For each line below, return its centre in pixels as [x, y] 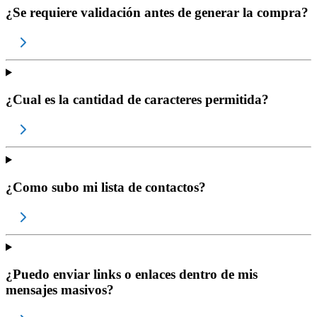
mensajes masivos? [60, 290]
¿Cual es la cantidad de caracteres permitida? [137, 100]
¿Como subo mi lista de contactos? [106, 187]
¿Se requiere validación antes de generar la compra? [157, 12]
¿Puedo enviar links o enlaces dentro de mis [132, 275]
